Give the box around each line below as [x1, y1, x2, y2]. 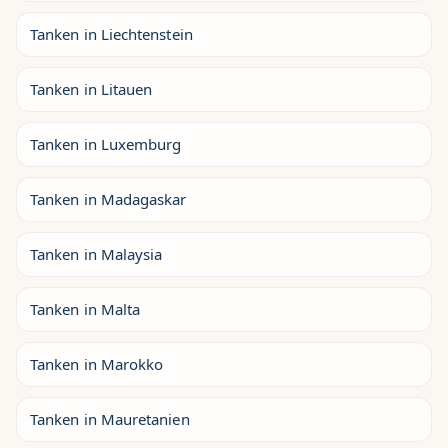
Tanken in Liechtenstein [30, 24, 193, 44]
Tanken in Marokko [30, 354, 164, 374]
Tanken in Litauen [30, 79, 153, 99]
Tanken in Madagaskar [30, 189, 187, 209]
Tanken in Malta [30, 299, 141, 319]
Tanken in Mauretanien [30, 409, 190, 429]
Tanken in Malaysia [30, 244, 163, 264]
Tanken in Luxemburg [30, 134, 182, 154]
